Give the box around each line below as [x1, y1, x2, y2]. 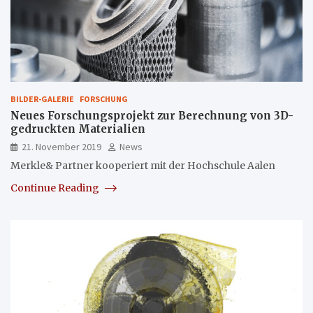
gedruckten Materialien [10, 122, 145, 136]
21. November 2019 [22, 140, 101, 153]
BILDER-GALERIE [10, 93, 74, 104]
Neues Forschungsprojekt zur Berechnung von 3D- [10, 108, 293, 122]
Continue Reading [10, 181, 101, 194]
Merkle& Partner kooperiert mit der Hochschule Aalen [10, 159, 275, 172]
